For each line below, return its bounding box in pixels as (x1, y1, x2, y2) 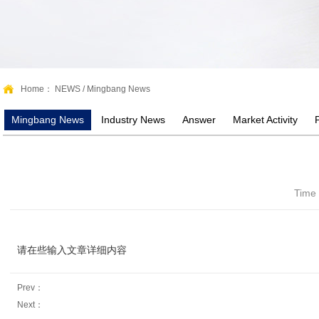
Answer (182, 114, 216, 125)
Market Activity (233, 114, 298, 125)
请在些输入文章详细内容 (17, 244, 127, 256)
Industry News (101, 114, 165, 125)
